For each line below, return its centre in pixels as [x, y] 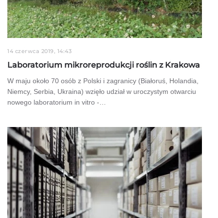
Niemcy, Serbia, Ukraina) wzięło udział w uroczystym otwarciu [102, 91]
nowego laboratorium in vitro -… [57, 102]
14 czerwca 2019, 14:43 [39, 51]
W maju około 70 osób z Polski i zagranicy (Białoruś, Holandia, [103, 81]
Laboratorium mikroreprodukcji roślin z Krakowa [104, 65]
